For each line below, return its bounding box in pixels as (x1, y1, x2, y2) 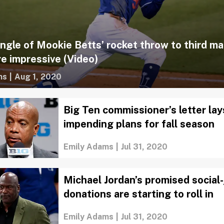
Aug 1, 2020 (14, 72, 61, 81)
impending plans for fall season (63, 118, 215, 130)
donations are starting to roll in (63, 187, 214, 200)
